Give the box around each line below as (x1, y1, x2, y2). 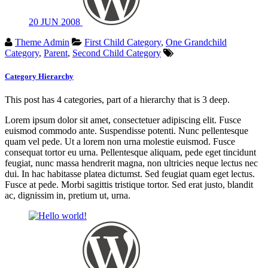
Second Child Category (72, 48, 161, 58)
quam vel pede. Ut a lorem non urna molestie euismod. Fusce (5, 136, 235, 147)
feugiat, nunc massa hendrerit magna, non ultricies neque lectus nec (5, 158, 258, 169)
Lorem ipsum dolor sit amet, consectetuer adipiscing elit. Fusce (5, 115, 241, 126)
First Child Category (84, 37, 161, 47)
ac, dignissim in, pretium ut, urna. (5, 190, 130, 201)
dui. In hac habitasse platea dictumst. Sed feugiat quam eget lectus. (5, 169, 255, 179)
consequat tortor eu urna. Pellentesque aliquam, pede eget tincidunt (5, 147, 256, 158)
